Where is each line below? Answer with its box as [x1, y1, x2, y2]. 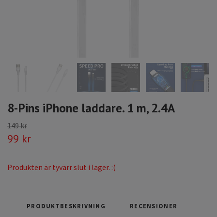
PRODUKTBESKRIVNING [27, 201, 106, 210]
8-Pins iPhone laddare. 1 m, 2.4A [7, 99, 175, 116]
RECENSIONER [130, 201, 178, 210]
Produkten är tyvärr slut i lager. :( [7, 162, 116, 172]
